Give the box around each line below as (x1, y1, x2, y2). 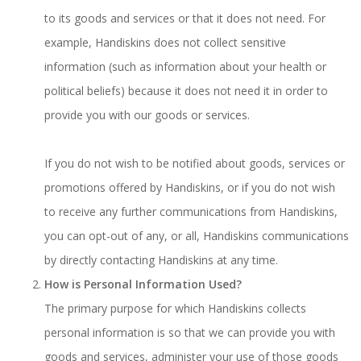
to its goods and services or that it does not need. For (44, 10, 326, 26)
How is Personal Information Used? (44, 276, 242, 292)
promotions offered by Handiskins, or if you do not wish (44, 180, 335, 195)
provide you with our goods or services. (44, 107, 250, 122)
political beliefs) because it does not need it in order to (44, 83, 328, 98)
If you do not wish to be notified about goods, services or (44, 156, 345, 171)
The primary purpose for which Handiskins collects (44, 301, 306, 316)
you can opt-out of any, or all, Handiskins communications (44, 228, 349, 243)
